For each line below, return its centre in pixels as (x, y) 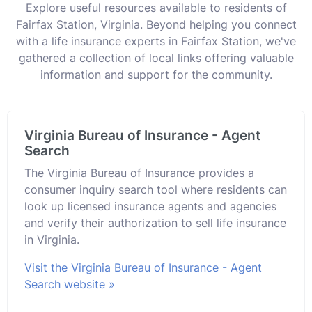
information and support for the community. (156, 74)
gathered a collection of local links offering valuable (156, 57)
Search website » (70, 284)
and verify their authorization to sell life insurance (155, 223)
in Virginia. (52, 239)
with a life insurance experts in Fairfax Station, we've (156, 41)
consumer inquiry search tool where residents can (156, 189)
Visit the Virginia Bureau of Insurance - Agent (143, 267)
